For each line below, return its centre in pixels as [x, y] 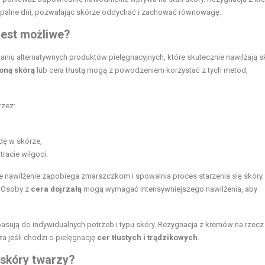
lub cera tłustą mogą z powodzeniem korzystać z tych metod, [141, 70]
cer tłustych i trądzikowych [147, 237]
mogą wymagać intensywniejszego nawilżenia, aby [169, 189]
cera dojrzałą [56, 189]
